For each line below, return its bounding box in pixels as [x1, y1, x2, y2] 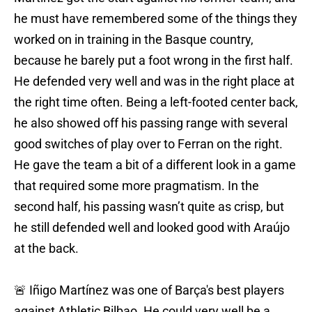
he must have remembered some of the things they [14, 11, 297, 26]
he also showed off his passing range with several [14, 116, 288, 131]
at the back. [14, 241, 79, 256]
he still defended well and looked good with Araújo [14, 220, 290, 235]
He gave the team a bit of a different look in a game [14, 157, 296, 173]
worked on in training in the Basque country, [14, 32, 253, 47]
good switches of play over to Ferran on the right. [14, 136, 283, 152]
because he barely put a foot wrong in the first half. [14, 53, 293, 68]
